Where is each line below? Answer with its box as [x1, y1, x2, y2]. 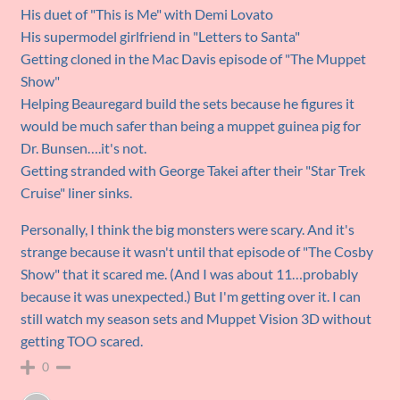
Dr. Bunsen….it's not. [21, 138, 147, 156]
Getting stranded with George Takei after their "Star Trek [21, 161, 366, 179]
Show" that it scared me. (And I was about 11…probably [21, 264, 359, 282]
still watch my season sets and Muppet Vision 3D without [21, 309, 372, 327]
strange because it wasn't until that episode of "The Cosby [21, 242, 374, 260]
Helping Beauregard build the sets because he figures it [21, 94, 355, 112]
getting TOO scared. [21, 331, 144, 349]
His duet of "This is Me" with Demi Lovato [21, 4, 274, 22]
